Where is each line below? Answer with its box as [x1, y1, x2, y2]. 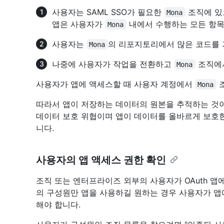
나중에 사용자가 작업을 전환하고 [52, 58, 174, 69]
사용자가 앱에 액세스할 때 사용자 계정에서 [36, 78, 195, 89]
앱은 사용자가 [52, 18, 105, 29]
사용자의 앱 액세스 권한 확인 [36, 153, 166, 166]
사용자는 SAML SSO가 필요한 [52, 6, 164, 17]
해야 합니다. [36, 199, 80, 209]
